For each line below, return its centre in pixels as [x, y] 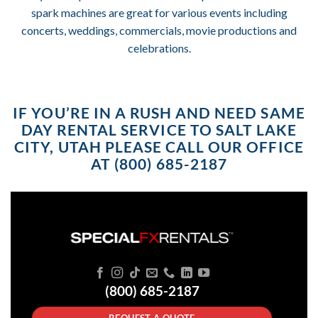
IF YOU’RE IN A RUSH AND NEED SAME [159, 112]
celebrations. [159, 48]
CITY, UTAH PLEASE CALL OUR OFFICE [159, 146]
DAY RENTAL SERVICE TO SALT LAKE [159, 129]
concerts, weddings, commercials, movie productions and [159, 31]
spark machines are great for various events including [159, 13]
